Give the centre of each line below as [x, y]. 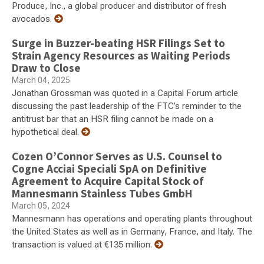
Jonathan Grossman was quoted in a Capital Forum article [125, 93]
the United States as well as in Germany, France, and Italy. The [132, 232]
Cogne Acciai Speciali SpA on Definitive [109, 169]
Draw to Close [46, 68]
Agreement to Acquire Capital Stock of [108, 181]
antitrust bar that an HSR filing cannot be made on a [113, 119]
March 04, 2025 [41, 80]
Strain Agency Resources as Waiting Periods [121, 56]
